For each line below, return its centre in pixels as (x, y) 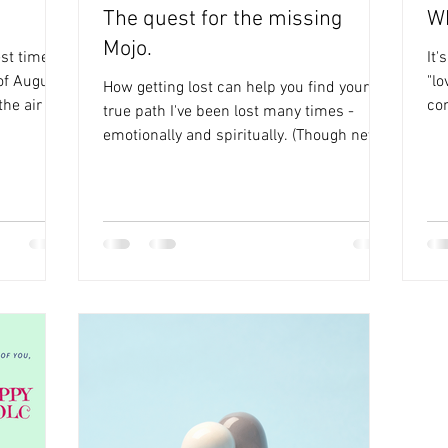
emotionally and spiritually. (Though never (246, 136)
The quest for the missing (222, 19)
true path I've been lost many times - (225, 112)
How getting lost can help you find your (236, 88)
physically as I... (157, 160)
